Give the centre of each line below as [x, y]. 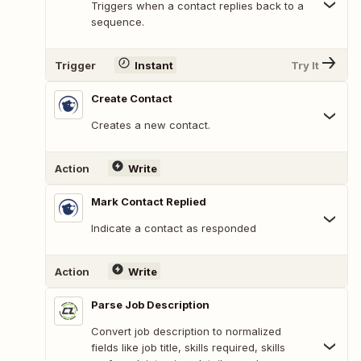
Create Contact [132, 99]
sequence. [118, 22]
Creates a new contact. [151, 125]
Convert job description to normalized [186, 332]
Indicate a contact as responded [174, 228]
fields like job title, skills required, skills [188, 348]
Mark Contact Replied [149, 202]
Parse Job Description [150, 305]
